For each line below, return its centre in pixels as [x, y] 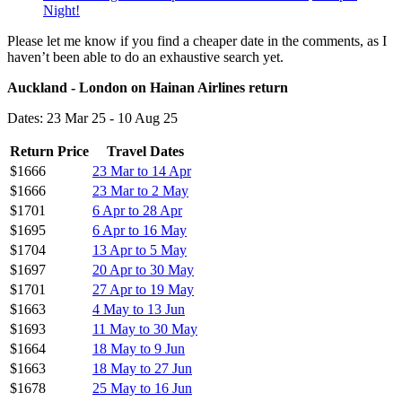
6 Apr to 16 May [140, 230]
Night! [61, 10]
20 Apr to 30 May [143, 269]
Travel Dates [145, 151]
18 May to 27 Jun [142, 368]
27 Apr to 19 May [143, 289]
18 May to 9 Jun [139, 348]
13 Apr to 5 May [140, 249]
